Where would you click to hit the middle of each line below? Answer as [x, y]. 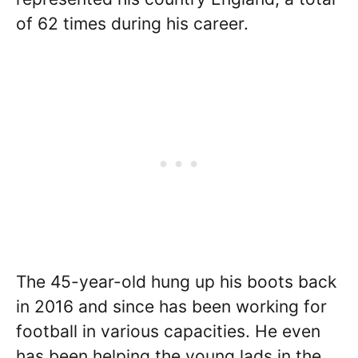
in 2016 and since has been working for [171, 306]
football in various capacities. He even [168, 331]
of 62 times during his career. [132, 24]
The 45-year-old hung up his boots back [176, 281]
